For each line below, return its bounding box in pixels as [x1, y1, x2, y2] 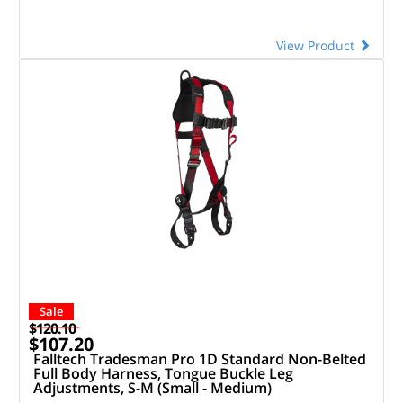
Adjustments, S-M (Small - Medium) [32, 377, 272, 398]
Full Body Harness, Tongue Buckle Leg [32, 363, 293, 383]
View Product [276, 36, 358, 54]
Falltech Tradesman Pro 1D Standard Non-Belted [32, 348, 366, 369]
